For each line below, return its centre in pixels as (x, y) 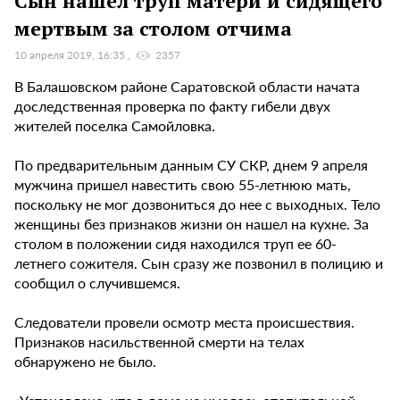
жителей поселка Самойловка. (115, 125)
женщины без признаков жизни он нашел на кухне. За (192, 223)
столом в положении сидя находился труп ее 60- (175, 243)
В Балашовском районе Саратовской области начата (187, 86)
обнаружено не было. (85, 361)
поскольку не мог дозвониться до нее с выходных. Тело (197, 204)
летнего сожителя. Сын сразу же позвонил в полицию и (199, 262)
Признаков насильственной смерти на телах (159, 341)
